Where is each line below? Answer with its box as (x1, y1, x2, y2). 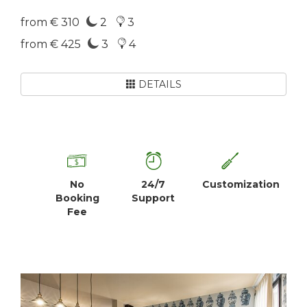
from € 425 (21, 38, 81, 51)
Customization (201, 177, 280, 191)
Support (132, 191, 175, 204)
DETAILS (135, 78, 182, 90)
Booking (55, 191, 99, 204)
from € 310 (21, 16, 79, 29)
